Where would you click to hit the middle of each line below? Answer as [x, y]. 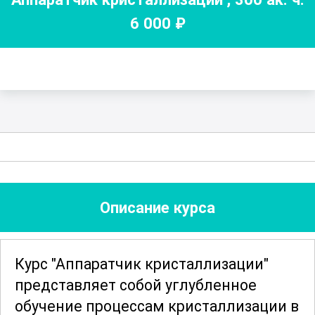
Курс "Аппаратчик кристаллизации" [142, 264]
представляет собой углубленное [136, 285]
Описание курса [157, 208]
